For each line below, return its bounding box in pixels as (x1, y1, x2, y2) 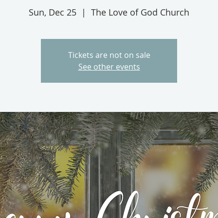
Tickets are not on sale (68, 50, 150, 60)
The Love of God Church (91, 6, 189, 18)
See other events (78, 61, 140, 72)
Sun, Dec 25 (29, 6, 76, 18)
